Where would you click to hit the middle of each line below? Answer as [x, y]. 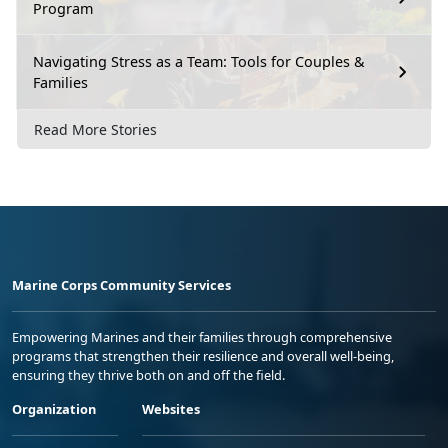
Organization [54, 408]
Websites [171, 408]
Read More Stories [95, 129]
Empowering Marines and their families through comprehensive [202, 336]
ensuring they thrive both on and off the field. [148, 374]
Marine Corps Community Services [121, 284]
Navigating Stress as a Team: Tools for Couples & [199, 62]
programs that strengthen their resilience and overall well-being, [203, 355]
